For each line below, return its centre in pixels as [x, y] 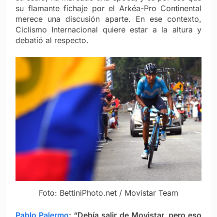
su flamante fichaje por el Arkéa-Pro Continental [108, 8]
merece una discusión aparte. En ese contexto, [108, 19]
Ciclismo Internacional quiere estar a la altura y [108, 29]
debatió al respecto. [52, 40]
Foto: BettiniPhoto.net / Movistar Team [108, 193]
